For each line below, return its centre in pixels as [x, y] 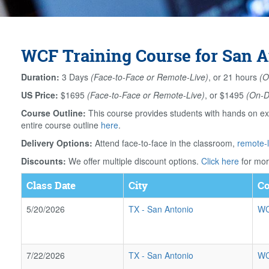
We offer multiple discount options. [134, 161]
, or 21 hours [234, 77]
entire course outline [61, 125]
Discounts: [44, 161]
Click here [220, 161]
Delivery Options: [57, 143]
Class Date [51, 185]
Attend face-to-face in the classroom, [165, 143]
